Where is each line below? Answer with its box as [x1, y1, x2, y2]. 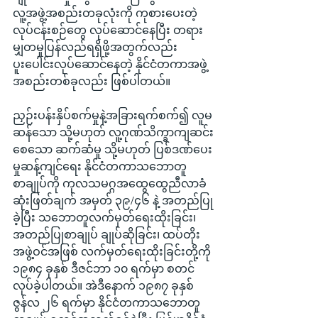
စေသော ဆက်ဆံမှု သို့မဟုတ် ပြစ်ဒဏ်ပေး [13, 143, 212, 155]
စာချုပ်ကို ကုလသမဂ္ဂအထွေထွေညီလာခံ [13, 177, 207, 190]
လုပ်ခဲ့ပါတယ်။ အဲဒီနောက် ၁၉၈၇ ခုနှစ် [13, 280, 197, 292]
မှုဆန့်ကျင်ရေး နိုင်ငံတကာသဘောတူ [13, 160, 187, 172]
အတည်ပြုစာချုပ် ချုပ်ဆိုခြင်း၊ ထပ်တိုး [13, 229, 200, 241]
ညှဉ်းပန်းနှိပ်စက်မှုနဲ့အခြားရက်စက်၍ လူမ [13, 109, 212, 121]
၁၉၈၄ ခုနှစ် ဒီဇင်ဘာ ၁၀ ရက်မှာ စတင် [13, 263, 194, 275]
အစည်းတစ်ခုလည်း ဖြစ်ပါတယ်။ [13, 75, 170, 87]
